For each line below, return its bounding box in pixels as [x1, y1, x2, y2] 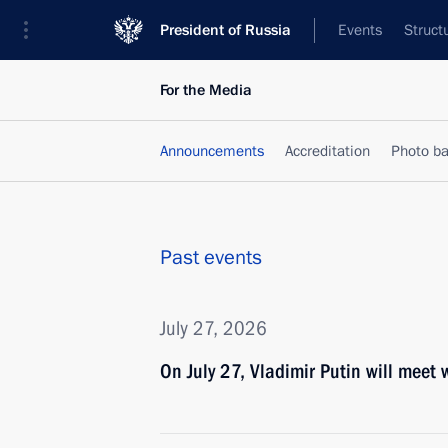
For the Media [160, 80, 252, 100]
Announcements [160, 141, 264, 161]
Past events [160, 244, 262, 271]
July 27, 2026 [160, 316, 267, 340]
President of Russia [160, 20, 291, 40]
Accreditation [285, 141, 370, 161]
